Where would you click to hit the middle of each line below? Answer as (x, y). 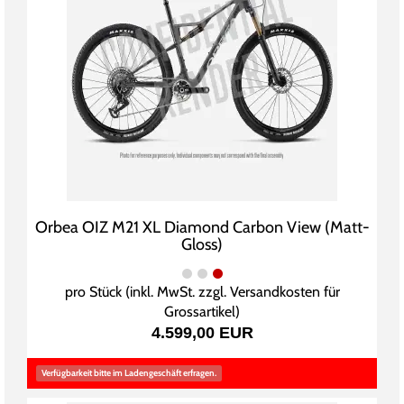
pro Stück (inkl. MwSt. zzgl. (147, 292)
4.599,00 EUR (202, 333)
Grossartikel (200, 312)
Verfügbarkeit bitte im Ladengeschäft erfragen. (129, 373)
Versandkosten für (285, 292)
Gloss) (202, 245)
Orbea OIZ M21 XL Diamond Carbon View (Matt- (202, 228)
